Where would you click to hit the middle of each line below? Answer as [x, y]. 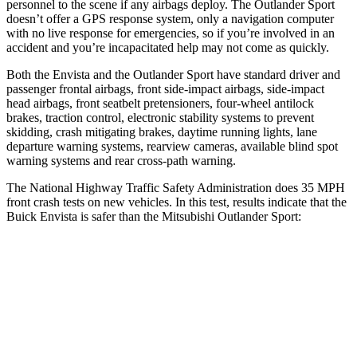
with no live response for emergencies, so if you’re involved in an [171, 33]
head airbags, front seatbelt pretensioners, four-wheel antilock [160, 103]
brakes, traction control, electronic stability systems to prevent [160, 117]
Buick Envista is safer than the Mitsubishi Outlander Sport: [154, 216]
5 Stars [185, 340]
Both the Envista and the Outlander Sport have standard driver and [173, 74]
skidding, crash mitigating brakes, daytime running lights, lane [162, 131]
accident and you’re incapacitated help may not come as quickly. [168, 47]
